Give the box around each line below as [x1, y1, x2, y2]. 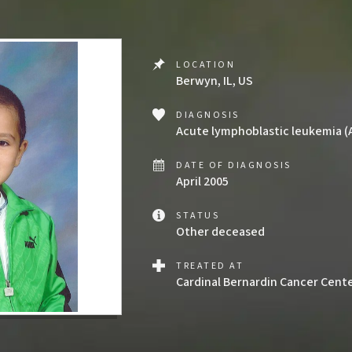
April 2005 [176, 173, 229, 190]
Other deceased [176, 223, 265, 240]
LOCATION [176, 58, 236, 71]
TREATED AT [176, 259, 244, 273]
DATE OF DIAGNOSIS [176, 159, 291, 172]
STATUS [176, 209, 220, 222]
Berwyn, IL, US [176, 72, 253, 90]
